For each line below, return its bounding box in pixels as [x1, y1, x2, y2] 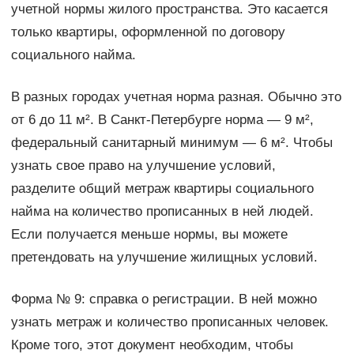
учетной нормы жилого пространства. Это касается [10, 2, 328, 17]
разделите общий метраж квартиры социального [10, 181, 314, 197]
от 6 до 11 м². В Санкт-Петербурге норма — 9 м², [10, 112, 314, 128]
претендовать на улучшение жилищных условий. [10, 250, 318, 265]
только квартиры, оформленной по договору [10, 24, 285, 40]
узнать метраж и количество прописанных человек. [10, 314, 329, 330]
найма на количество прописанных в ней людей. [10, 204, 314, 220]
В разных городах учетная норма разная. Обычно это [10, 89, 341, 105]
